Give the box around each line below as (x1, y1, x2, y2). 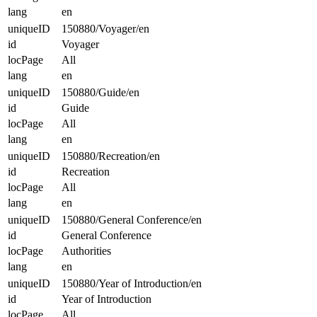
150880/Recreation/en (62, 150, 160, 163)
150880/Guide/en (62, 86, 139, 99)
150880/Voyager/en (62, 23, 149, 35)
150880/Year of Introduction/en (62, 277, 202, 290)
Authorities (62, 245, 111, 258)
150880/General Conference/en (62, 214, 202, 226)
